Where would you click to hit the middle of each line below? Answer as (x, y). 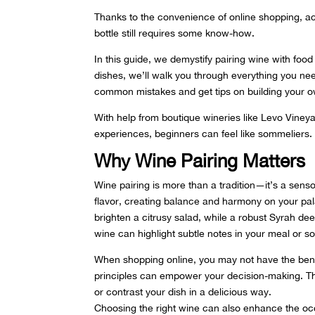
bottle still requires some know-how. (175, 33)
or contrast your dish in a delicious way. (183, 291)
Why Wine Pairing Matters (200, 160)
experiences (122, 133)
